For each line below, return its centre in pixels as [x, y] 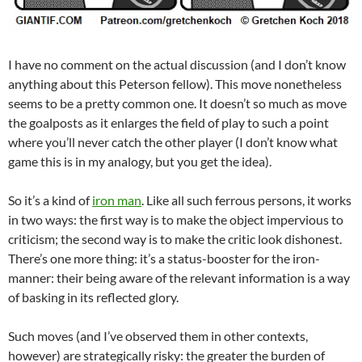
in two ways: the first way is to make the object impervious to [176, 219]
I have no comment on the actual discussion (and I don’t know [177, 64]
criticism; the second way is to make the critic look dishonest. [175, 238]
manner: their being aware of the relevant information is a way [179, 277]
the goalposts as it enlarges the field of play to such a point [168, 122]
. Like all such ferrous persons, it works [246, 200]
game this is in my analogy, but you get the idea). [140, 161]
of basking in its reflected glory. [93, 297]
